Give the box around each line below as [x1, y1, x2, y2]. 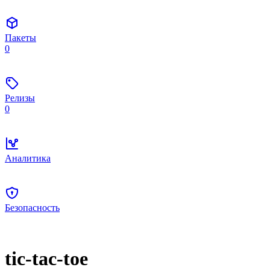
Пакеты [5, 33, 36, 43]
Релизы [5, 93, 35, 103]
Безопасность [5, 202, 60, 213]
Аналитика [5, 153, 51, 163]
